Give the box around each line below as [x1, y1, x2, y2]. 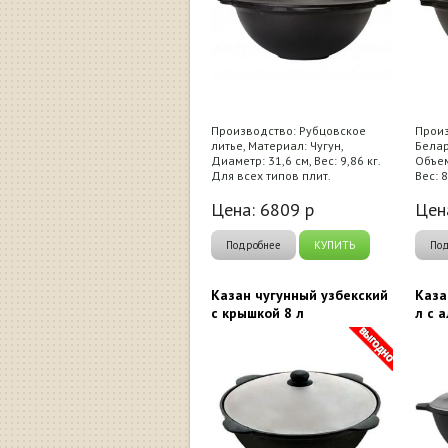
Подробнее [226, 238, 281, 252]
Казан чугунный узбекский [211, 286, 388, 304]
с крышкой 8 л [211, 304, 304, 322]
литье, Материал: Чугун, [211, 138, 343, 153]
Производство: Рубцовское [211, 123, 366, 138]
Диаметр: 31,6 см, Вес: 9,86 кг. [211, 153, 380, 168]
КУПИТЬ [314, 238, 355, 252]
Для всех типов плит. [211, 168, 331, 183]
